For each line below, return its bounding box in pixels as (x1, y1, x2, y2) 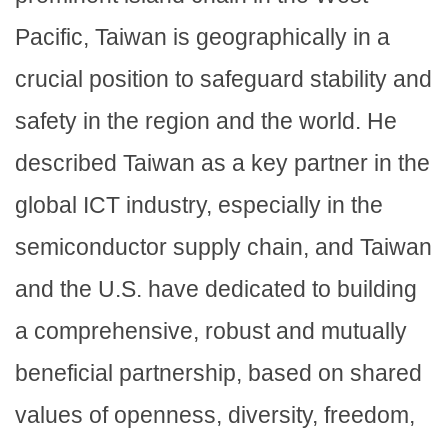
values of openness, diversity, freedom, (15, 402, 415, 429)
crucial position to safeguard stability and (15, 66, 432, 93)
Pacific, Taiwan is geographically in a (15, 24, 390, 51)
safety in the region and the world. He (15, 108, 397, 135)
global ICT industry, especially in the (15, 192, 383, 219)
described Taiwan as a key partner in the (15, 150, 430, 177)
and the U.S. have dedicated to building (15, 276, 417, 303)
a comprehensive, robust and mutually (15, 318, 407, 345)
